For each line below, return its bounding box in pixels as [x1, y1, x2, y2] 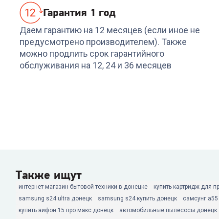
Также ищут [16, 168, 82, 182]
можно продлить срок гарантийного [20, 48, 164, 59]
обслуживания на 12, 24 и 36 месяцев [20, 60, 172, 70]
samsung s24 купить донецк [98, 195, 177, 202]
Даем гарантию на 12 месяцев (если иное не [20, 25, 200, 35]
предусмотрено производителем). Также [20, 37, 187, 47]
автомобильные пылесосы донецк [119, 207, 217, 214]
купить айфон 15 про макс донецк [19, 207, 113, 214]
